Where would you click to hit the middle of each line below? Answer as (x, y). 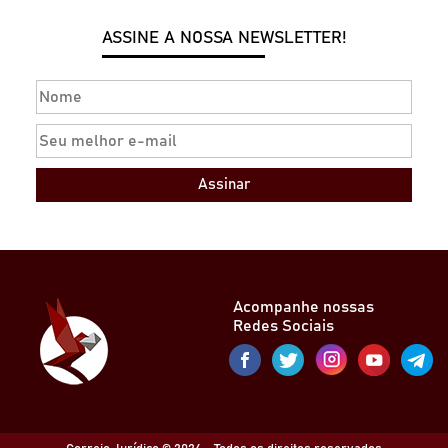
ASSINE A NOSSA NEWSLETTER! (224, 38)
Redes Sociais (283, 326)
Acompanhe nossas (303, 307)
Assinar (224, 185)
